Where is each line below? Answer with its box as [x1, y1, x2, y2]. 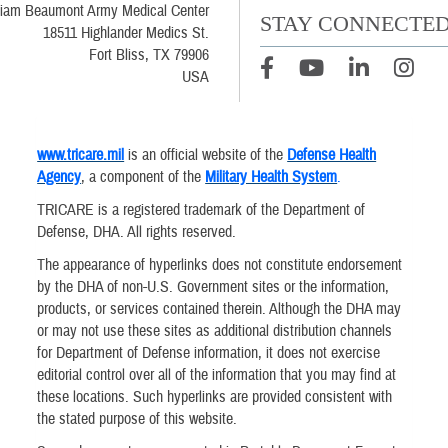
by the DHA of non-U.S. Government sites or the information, [37, 277, 390, 298]
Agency [37, 166, 82, 187]
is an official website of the [124, 144, 288, 165]
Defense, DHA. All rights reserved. [37, 222, 237, 243]
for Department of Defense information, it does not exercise [37, 343, 381, 364]
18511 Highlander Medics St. [42, 22, 209, 43]
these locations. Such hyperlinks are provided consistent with [37, 387, 393, 408]
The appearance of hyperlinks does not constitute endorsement [37, 255, 403, 276]
